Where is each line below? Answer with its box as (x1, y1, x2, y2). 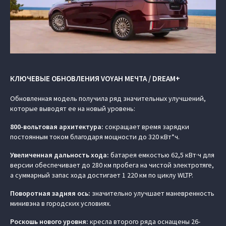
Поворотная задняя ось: (10, 189, 90, 198)
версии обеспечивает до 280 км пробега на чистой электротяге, (10, 160, 214, 169)
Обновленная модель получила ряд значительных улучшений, (10, 94, 206, 103)
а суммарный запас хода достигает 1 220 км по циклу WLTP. (10, 171, 193, 180)
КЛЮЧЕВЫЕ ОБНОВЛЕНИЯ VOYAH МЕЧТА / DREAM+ (10, 74, 180, 83)
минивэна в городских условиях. (10, 199, 111, 208)
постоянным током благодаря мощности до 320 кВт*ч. (10, 132, 180, 141)
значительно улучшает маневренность (90, 189, 214, 198)
